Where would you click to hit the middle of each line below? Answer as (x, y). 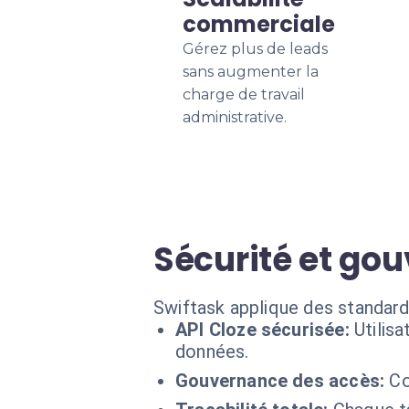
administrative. (235, 117)
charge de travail (244, 94)
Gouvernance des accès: (280, 381)
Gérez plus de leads (255, 49)
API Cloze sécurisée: (262, 330)
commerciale (259, 24)
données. (212, 351)
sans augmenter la (251, 72)
